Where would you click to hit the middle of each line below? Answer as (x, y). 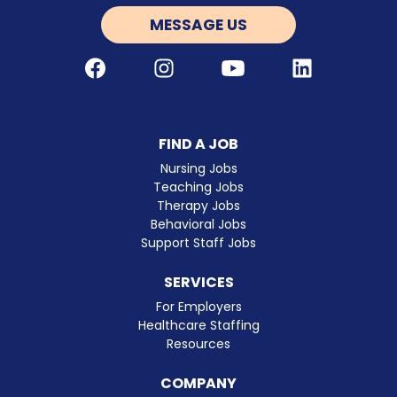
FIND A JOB (198, 144)
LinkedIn (325, 66)
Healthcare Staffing (198, 326)
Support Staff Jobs (198, 243)
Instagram (195, 66)
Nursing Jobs (198, 169)
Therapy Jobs (198, 206)
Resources (198, 344)
